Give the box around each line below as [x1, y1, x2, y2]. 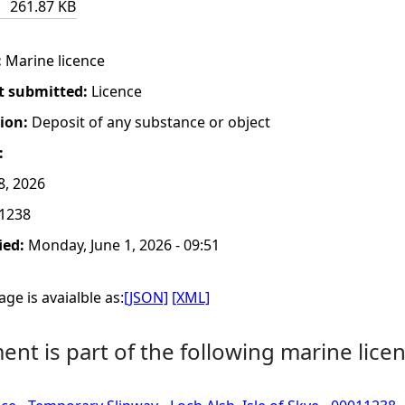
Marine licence [5, 51, 105, 71]
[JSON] [124, 287, 168, 307]
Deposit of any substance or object [32, 112, 270, 132]
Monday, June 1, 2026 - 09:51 [28, 235, 220, 255]
